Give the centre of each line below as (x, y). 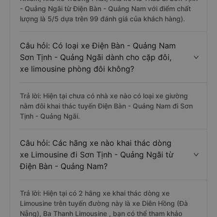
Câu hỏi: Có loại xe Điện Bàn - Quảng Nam (98, 46)
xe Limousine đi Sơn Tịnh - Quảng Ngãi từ (97, 155)
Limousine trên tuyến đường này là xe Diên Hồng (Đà (104, 203)
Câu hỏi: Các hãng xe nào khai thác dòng (96, 143)
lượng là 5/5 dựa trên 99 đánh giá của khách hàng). (102, 19)
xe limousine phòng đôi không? (77, 69)
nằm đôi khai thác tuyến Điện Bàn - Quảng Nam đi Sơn (106, 106)
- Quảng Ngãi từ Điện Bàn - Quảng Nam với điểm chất (105, 8)
